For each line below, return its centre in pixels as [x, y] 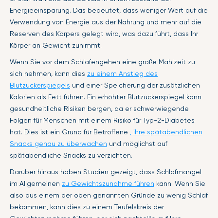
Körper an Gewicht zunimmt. [56, 45]
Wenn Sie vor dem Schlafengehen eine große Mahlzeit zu [102, 62]
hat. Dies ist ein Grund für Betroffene [70, 132]
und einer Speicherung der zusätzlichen [135, 85]
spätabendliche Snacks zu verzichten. [71, 155]
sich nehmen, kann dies [48, 74]
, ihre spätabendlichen [166, 132]
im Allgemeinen [36, 184]
